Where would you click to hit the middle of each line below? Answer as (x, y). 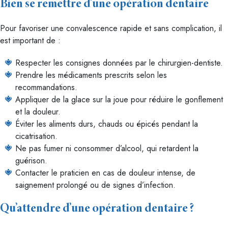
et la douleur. (38, 112)
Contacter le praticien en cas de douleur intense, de (105, 173)
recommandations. (46, 87)
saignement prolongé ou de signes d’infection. (95, 185)
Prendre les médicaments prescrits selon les (91, 75)
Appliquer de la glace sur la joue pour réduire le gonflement (119, 99)
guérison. (31, 161)
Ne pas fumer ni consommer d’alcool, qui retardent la (107, 148)
